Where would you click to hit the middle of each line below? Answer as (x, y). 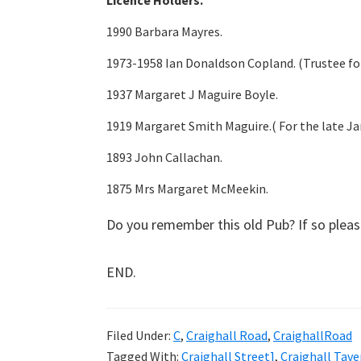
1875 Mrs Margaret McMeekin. (187, 189)
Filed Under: (140, 335)
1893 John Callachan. (164, 157)
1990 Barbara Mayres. (164, 31)
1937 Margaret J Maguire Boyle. (192, 94)
